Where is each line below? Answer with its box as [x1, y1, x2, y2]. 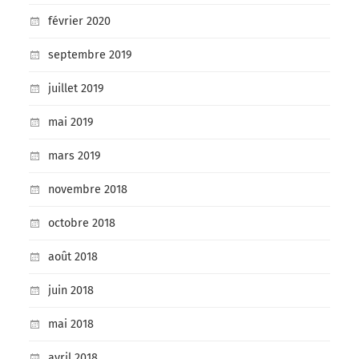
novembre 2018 [47, 183, 127, 197]
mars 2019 [47, 149, 101, 163]
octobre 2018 [47, 216, 115, 231]
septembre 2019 [47, 48, 132, 63]
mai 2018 [47, 317, 94, 332]
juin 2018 [47, 284, 94, 298]
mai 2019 [47, 115, 94, 130]
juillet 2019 [47, 82, 104, 96]
